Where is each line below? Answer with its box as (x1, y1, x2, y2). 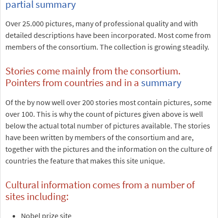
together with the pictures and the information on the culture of (5, 144, 212, 154)
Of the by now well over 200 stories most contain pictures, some (5, 97, 212, 107)
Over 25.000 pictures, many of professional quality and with (5, 18, 198, 29)
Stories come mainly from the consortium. (5, 65, 181, 78)
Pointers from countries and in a (5, 76, 141, 90)
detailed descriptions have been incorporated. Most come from (5, 30, 211, 40)
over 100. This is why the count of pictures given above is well (5, 109, 203, 119)
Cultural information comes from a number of (5, 178, 195, 191)
